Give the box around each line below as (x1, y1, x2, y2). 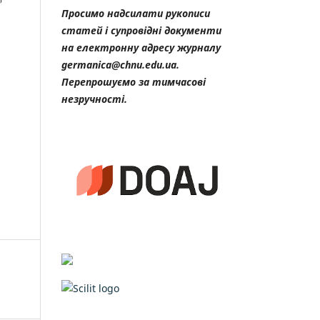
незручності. (61, 91, 127, 106)
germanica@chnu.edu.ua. (61, 57, 179, 71)
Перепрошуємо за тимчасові (61, 74, 206, 89)
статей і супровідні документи (61, 23, 221, 37)
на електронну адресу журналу (61, 40, 221, 54)
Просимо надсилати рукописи (61, 6, 210, 20)
